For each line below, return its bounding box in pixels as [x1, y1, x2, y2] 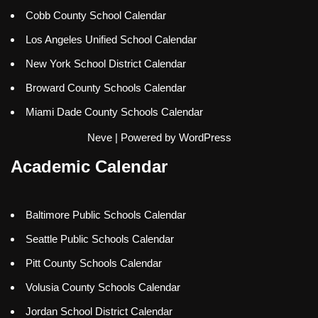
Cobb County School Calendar [26, 9, 166, 22]
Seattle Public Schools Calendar [26, 233, 174, 246]
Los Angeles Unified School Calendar [26, 33, 197, 46]
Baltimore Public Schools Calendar [26, 209, 186, 221]
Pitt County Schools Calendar [26, 257, 162, 270]
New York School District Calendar [26, 57, 186, 70]
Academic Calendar [11, 157, 168, 177]
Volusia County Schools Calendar [26, 281, 180, 294]
